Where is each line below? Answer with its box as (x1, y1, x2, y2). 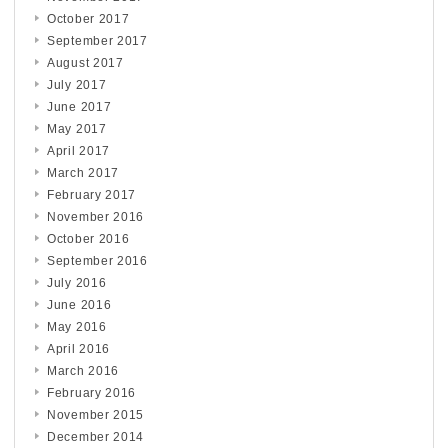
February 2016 (47, 385, 137, 400)
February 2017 (47, 187, 137, 202)
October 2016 (47, 231, 130, 246)
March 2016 (47, 363, 119, 378)
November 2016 (47, 209, 145, 224)
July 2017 (47, 77, 107, 92)
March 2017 (47, 165, 119, 180)
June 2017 (47, 99, 112, 114)
